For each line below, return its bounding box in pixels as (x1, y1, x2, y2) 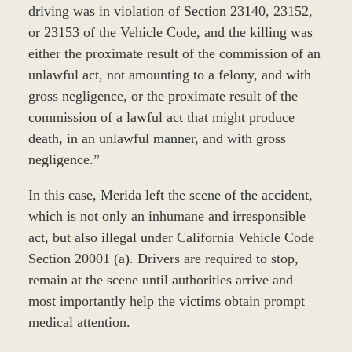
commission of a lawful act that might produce (27, 109, 295, 126)
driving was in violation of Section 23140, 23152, (27, 3, 313, 20)
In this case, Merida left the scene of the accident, (27, 187, 313, 203)
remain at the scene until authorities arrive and (27, 272, 293, 288)
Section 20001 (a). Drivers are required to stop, (27, 251, 299, 267)
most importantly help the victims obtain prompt (27, 293, 305, 310)
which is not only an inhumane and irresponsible (27, 208, 306, 225)
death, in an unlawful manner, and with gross (27, 130, 286, 147)
